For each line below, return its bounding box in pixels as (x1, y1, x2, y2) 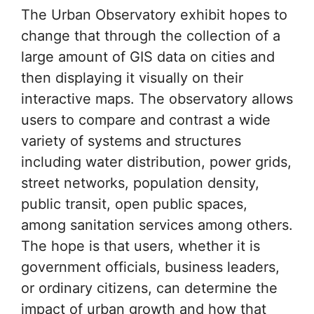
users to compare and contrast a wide (21, 111, 271, 128)
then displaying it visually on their (21, 69, 243, 86)
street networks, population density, (21, 174, 259, 191)
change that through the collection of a (21, 27, 280, 44)
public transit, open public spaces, (21, 195, 247, 212)
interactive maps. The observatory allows (21, 90, 293, 107)
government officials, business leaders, (21, 258, 280, 275)
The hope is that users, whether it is (21, 237, 260, 254)
